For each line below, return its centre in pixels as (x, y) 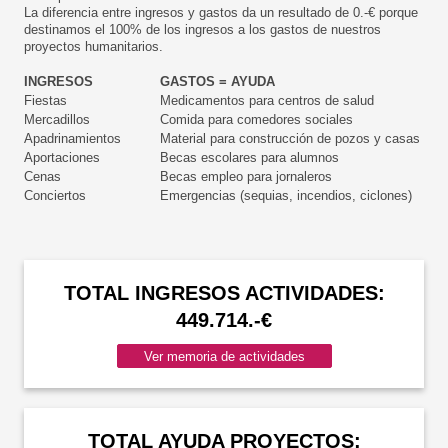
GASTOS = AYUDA (217, 81)
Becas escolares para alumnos (249, 157)
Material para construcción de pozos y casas (290, 138)
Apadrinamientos (72, 138)
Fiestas (45, 100)
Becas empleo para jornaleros (246, 176)
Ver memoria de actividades (224, 356)
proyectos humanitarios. (93, 46)
